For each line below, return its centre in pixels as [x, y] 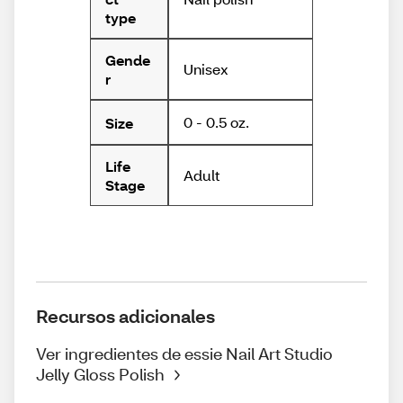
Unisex [206, 69]
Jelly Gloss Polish [100, 375]
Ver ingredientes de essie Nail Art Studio [184, 354]
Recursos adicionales [125, 316]
